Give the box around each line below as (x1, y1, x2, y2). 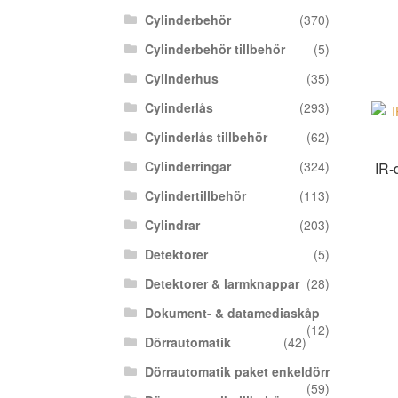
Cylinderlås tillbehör (144, 128, 267, 146)
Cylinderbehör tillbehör (144, 40, 285, 58)
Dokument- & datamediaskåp (144, 304, 320, 322)
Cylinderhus (144, 69, 219, 87)
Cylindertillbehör (144, 187, 246, 204)
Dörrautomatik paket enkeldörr (144, 362, 330, 380)
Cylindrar (144, 216, 200, 234)
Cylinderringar (144, 157, 231, 175)
